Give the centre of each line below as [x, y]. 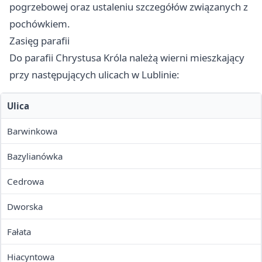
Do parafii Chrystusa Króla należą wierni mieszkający [127, 58]
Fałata [19, 232]
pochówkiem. [40, 24]
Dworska [25, 207]
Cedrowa [25, 182]
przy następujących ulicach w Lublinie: [94, 75]
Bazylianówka [35, 156]
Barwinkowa [32, 131]
